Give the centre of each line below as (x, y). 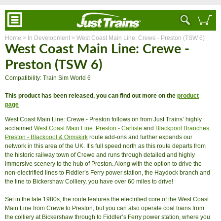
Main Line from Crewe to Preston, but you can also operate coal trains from (105, 208)
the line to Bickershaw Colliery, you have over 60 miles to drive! (90, 182)
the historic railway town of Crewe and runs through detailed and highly (100, 155)
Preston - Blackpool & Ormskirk (46, 137)
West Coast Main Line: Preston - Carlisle (88, 128)
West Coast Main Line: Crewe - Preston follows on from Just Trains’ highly (103, 119)
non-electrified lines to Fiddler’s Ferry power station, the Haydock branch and (108, 173)
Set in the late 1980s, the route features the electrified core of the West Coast (107, 199)
